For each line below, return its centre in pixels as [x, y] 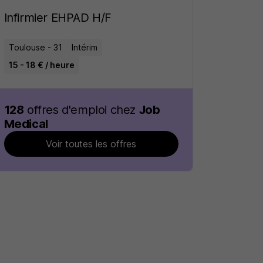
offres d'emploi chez [81, 110]
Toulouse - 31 [35, 47]
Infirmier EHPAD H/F [58, 18]
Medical [26, 124]
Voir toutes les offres [91, 144]
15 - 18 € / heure [41, 65]
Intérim [84, 47]
